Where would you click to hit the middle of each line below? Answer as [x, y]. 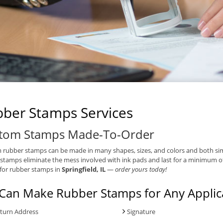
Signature [141, 211]
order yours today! [141, 169]
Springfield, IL [84, 169]
